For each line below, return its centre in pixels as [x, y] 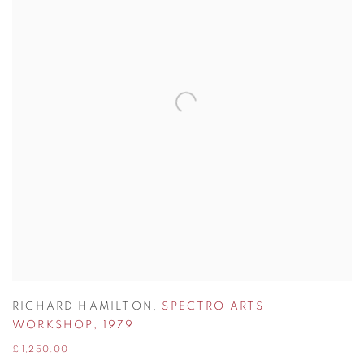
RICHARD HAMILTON [82, 306]
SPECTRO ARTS [213, 306]
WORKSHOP [53, 325]
